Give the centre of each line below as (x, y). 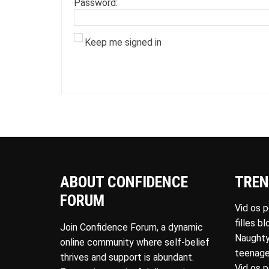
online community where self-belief (135, 242)
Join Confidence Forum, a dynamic (131, 227)
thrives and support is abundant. (127, 257)
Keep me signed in (123, 42)
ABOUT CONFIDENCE (124, 182)
